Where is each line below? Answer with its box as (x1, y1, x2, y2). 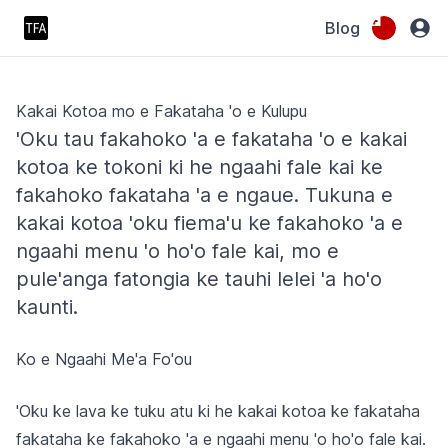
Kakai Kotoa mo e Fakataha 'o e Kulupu (16, 101, 307, 121)
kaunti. (16, 295, 78, 319)
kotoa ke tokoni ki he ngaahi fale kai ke (16, 155, 383, 179)
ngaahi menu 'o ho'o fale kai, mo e (16, 239, 339, 263)
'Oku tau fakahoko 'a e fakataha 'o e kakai (16, 127, 407, 151)
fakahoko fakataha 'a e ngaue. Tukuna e (16, 183, 393, 207)
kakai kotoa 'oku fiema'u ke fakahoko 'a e (16, 211, 403, 235)
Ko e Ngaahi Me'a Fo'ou (16, 349, 192, 369)
